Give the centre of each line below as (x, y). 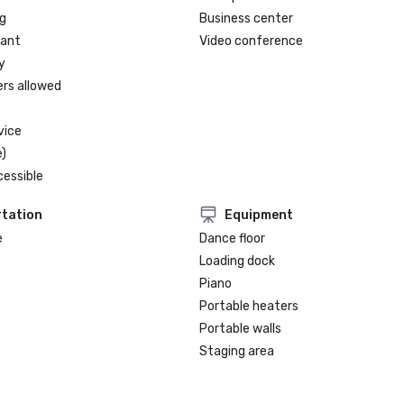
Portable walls (241, 329)
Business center (247, 18)
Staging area (237, 351)
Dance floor (233, 239)
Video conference (252, 41)
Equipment (259, 215)
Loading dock (238, 261)
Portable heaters (249, 306)
